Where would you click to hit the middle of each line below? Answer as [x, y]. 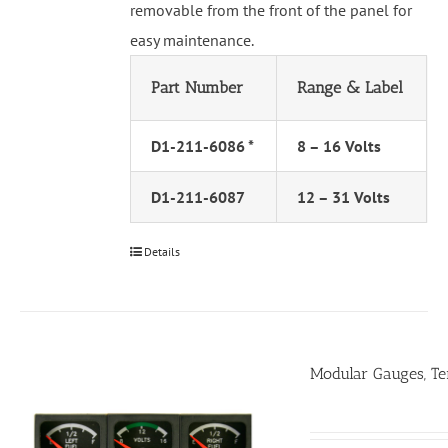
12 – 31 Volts [344, 197]
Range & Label [350, 88]
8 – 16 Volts [339, 146]
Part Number [197, 88]
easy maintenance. [192, 40]
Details [162, 252]
